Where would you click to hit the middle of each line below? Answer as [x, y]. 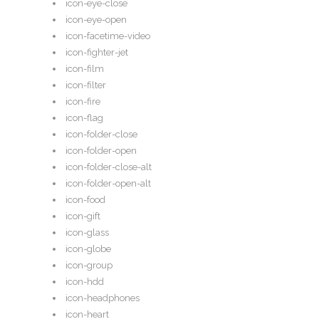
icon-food [85, 200]
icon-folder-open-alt [108, 184]
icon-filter [86, 85]
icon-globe [88, 249]
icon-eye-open [96, 20]
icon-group [89, 266]
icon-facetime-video [108, 36]
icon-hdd [85, 282]
